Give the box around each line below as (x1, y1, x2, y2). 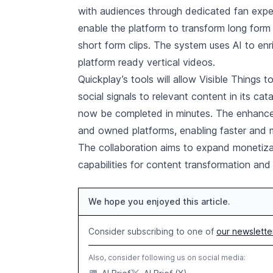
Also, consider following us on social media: (88, 253, 246, 262)
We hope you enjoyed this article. (88, 196, 230, 207)
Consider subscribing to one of (88, 226, 216, 236)
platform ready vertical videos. (78, 56, 215, 68)
